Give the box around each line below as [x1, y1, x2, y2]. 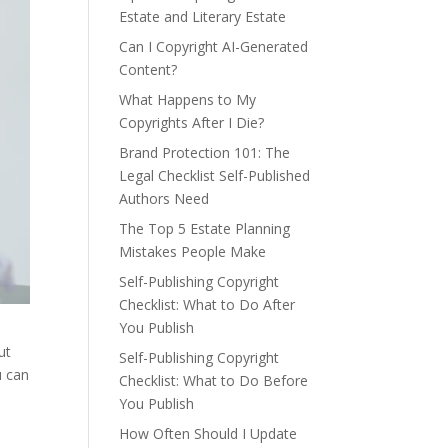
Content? [119, 60, 178, 79]
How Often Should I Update [119, 424, 298, 443]
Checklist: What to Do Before [119, 371, 309, 390]
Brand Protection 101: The [119, 143, 291, 162]
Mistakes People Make [119, 242, 267, 261]
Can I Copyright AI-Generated [119, 37, 309, 56]
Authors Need [119, 189, 210, 208]
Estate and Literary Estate [119, 7, 287, 26]
